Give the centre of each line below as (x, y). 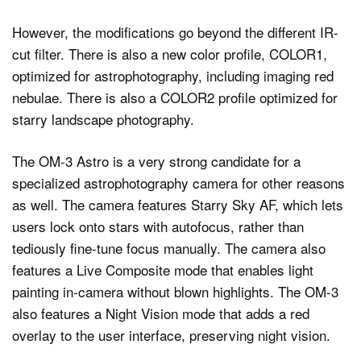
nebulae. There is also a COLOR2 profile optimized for (175, 97)
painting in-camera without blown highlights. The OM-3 (175, 292)
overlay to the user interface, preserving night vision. (171, 335)
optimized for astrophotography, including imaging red (173, 75)
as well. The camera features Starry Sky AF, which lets (178, 205)
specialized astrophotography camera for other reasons (178, 183)
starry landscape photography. (103, 118)
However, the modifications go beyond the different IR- (175, 31)
